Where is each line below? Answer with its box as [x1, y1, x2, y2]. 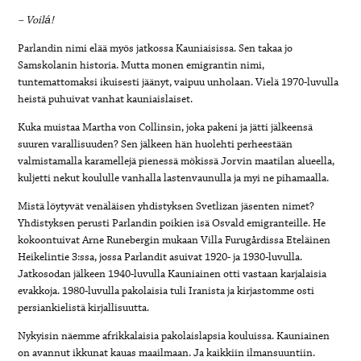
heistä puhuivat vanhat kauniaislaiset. [18, 91, 193, 106]
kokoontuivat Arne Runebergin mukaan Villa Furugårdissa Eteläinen [18, 232, 331, 247]
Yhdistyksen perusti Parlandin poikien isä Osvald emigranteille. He [18, 215, 326, 230]
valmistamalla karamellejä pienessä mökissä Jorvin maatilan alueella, [18, 153, 335, 168]
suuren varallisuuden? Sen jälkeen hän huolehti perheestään [18, 136, 293, 151]
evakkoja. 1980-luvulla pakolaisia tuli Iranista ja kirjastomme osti [18, 283, 315, 298]
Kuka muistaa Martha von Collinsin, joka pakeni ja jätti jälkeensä [18, 119, 313, 135]
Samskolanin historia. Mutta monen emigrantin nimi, [18, 57, 265, 73]
